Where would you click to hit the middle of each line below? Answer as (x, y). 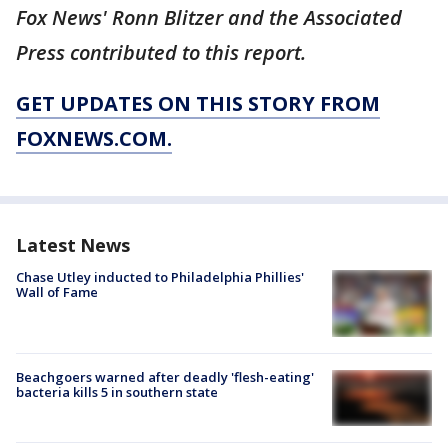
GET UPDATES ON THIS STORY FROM (198, 104)
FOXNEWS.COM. (94, 139)
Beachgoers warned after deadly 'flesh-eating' (165, 376)
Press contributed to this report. (161, 53)
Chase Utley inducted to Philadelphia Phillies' (160, 277)
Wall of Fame (57, 292)
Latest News (73, 245)
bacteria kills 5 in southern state (117, 391)
